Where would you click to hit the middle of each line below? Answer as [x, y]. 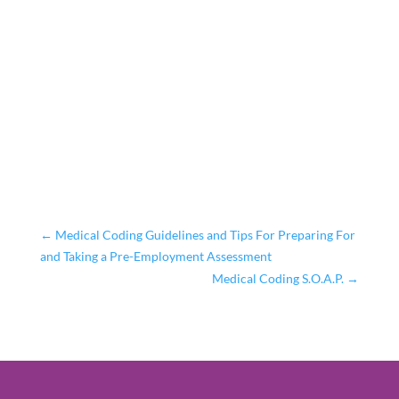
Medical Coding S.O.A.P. [278, 278]
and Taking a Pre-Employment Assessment [155, 256]
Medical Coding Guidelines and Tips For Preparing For [205, 234]
